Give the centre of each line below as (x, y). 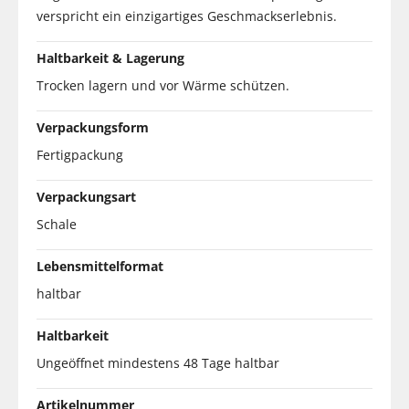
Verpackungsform (93, 127)
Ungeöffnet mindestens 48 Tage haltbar (158, 362)
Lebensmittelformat (100, 266)
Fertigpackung (80, 154)
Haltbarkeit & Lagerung (110, 58)
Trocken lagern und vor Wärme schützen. (163, 85)
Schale (57, 224)
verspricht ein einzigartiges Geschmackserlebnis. (187, 16)
